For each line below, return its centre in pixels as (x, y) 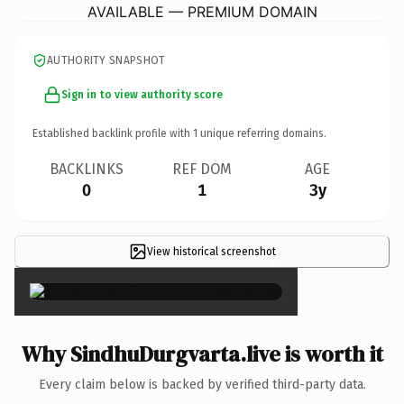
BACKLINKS (87, 169)
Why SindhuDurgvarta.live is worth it (202, 353)
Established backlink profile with (113, 133)
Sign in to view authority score (142, 94)
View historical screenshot (211, 251)
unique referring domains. (262, 133)
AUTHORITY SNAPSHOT (106, 60)
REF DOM (202, 169)
